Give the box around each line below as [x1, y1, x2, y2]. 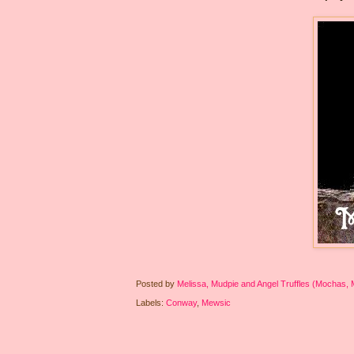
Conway [166, 297, 197, 307]
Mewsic [201, 297, 231, 307]
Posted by [136, 278, 177, 288]
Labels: [136, 297, 166, 307]
